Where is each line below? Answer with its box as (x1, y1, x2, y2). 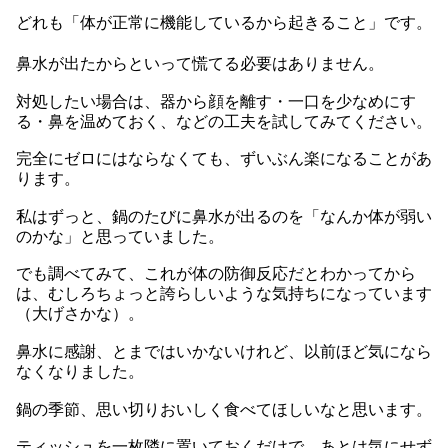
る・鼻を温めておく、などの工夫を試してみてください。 (16, 112, 432, 130)
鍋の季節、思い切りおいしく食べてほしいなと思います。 (16, 400, 432, 418)
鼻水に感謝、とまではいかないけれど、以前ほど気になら (16, 343, 432, 361)
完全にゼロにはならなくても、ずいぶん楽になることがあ (16, 150, 432, 168)
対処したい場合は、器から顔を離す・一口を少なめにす (16, 92, 416, 110)
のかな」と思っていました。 (16, 227, 224, 245)
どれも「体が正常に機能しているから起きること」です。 (16, 13, 432, 31)
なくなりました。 (16, 363, 144, 381)
